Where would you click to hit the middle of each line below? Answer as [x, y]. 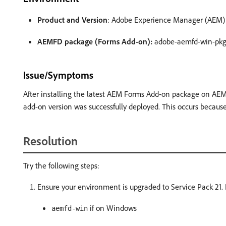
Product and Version [72, 20]
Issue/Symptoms [58, 75]
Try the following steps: [61, 165]
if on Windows [112, 208]
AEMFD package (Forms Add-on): [95, 41]
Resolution [50, 141]
